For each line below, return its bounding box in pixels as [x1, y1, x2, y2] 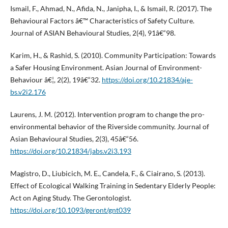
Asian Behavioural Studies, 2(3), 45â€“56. [10, 134, 138, 144]
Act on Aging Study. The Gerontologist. [10, 193, 131, 203]
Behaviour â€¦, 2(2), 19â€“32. [10, 75, 102, 84]
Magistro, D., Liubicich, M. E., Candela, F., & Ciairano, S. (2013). [10, 169, 205, 178]
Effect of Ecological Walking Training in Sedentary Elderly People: [10, 181, 216, 190]
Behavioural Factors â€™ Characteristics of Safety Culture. [10, 16, 194, 25]
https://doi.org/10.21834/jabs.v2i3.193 [10, 147, 131, 156]
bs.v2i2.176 [10, 88, 46, 97]
